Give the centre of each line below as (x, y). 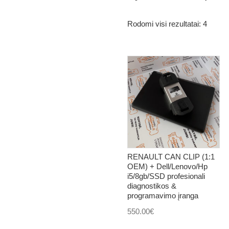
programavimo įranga (163, 196)
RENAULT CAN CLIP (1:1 (171, 157)
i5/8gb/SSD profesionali (166, 176)
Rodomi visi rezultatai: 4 (167, 24)
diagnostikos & (152, 186)
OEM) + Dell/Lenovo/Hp (167, 167)
